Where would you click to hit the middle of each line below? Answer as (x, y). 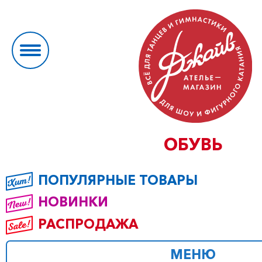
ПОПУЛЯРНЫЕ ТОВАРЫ (118, 180)
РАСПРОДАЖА (88, 224)
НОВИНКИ (73, 202)
